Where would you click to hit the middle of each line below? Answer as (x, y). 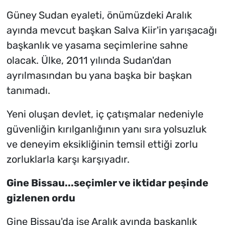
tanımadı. (28, 91)
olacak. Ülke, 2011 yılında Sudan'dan (89, 61)
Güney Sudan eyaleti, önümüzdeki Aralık (99, 15)
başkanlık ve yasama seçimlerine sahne (97, 45)
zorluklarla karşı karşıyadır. (68, 159)
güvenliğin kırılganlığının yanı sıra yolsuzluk (106, 129)
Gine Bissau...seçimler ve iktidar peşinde (107, 183)
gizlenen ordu (41, 198)
